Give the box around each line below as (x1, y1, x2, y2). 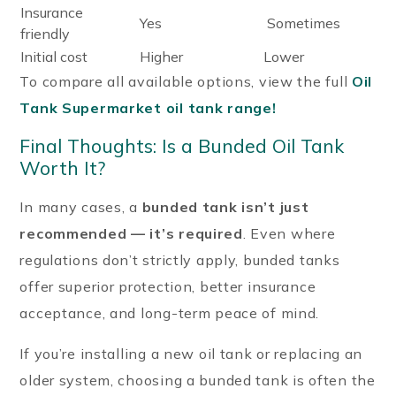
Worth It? (19, 156, 106, 179)
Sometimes (263, 13, 341, 32)
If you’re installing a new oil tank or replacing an (19, 344, 363, 362)
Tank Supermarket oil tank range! (19, 98, 277, 117)
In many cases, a (19, 197, 142, 216)
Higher (136, 47, 184, 65)
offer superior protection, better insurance (19, 277, 316, 295)
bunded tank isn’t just (141, 197, 309, 216)
